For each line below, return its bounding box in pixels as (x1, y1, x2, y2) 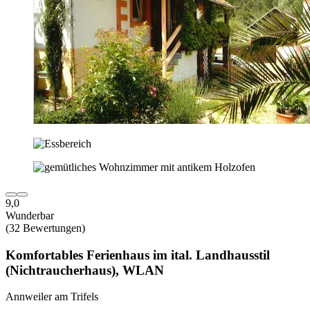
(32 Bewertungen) (6, 221, 85, 234)
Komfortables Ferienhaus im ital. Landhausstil (6, 247, 270, 262)
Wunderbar (6, 209, 54, 221)
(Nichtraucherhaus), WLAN (6, 262, 164, 277)
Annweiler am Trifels (6, 291, 98, 303)
